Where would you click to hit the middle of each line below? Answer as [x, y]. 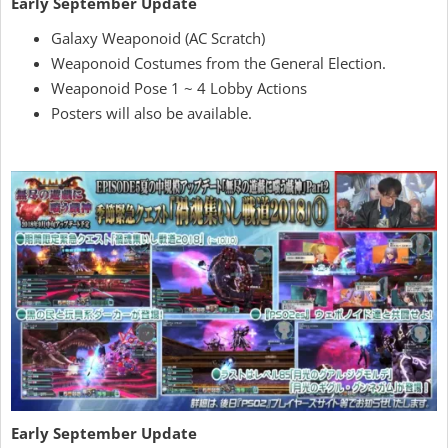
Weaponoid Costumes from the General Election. [218, 62]
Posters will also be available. [151, 112]
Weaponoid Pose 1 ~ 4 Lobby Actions [179, 87]
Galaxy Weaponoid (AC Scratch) [158, 37]
